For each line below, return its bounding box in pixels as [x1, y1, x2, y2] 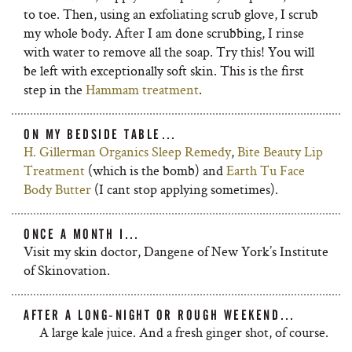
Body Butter [24, 180, 91, 199]
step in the [24, 80, 86, 99]
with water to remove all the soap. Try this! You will [24, 42, 314, 61]
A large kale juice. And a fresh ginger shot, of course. [39, 323, 328, 342]
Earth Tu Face [226, 161, 305, 180]
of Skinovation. [24, 261, 110, 280]
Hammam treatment [86, 80, 199, 99]
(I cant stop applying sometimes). [91, 180, 278, 199]
